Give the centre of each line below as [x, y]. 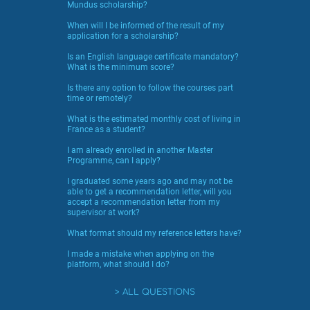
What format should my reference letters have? [154, 233]
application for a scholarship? [122, 36]
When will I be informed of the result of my [145, 25]
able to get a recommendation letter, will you [149, 191]
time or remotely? [99, 98]
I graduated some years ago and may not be [149, 181]
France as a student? [106, 129]
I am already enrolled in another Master [140, 150]
